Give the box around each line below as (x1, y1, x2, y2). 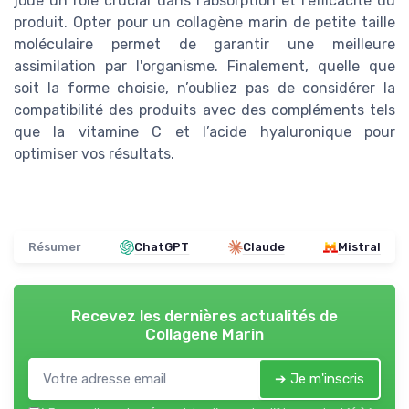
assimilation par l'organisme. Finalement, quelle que (14, 58, 395, 76)
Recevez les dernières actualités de (71, 307, 338, 326)
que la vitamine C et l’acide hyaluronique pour (14, 123, 395, 142)
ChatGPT (134, 240, 190, 255)
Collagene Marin (145, 325, 264, 344)
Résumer (28, 240, 81, 255)
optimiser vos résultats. (14, 145, 174, 163)
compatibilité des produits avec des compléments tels (14, 101, 395, 120)
